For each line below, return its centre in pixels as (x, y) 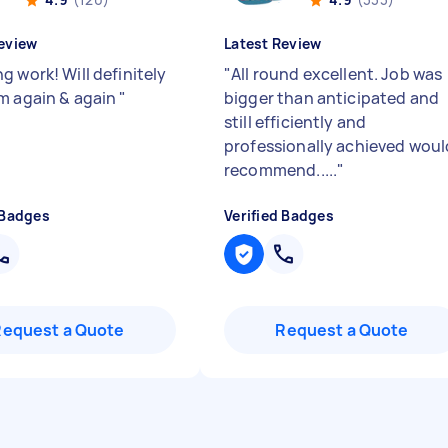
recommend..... (281, 170)
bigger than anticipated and (332, 98)
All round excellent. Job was (337, 74)
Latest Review (273, 43)
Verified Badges (279, 215)
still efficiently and (295, 122)
